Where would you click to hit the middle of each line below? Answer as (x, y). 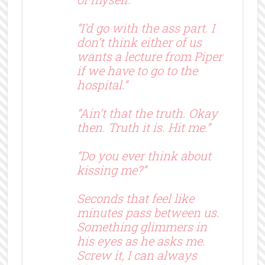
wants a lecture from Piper (149, 56)
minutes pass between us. (148, 212)
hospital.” (102, 84)
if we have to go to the (137, 70)
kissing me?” (111, 169)
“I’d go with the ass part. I (146, 28)
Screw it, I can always (137, 255)
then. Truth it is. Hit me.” (143, 127)
